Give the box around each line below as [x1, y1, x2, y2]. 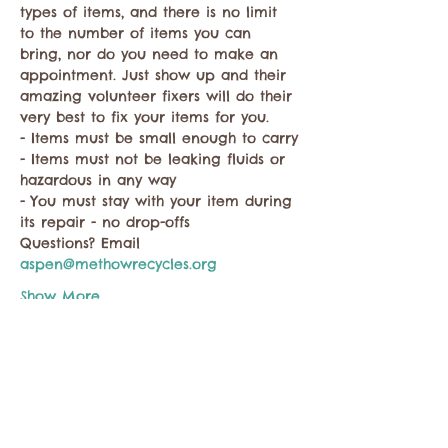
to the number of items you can [20, 24, 257, 42]
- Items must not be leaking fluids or [20, 150, 291, 168]
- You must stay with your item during [20, 192, 298, 210]
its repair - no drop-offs [20, 213, 190, 231]
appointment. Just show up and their [20, 66, 292, 84]
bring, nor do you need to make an [20, 45, 284, 63]
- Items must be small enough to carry [20, 129, 298, 147]
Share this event [20, 399, 126, 415]
